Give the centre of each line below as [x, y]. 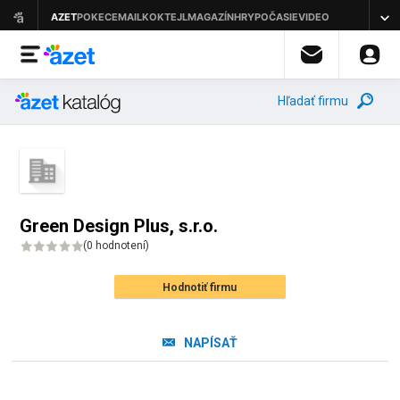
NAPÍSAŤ [210, 343]
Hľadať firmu [313, 101]
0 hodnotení [117, 246]
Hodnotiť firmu [200, 287]
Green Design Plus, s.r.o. [119, 226]
